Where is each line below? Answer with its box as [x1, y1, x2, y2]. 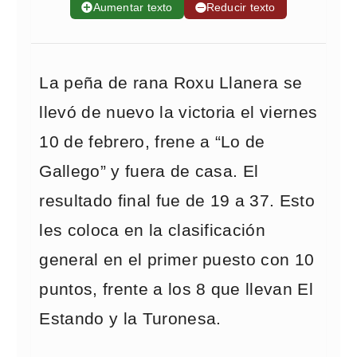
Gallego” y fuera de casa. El [39, 162, 259, 181]
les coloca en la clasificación [39, 221, 266, 240]
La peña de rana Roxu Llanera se [39, 73, 303, 92]
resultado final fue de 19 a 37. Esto [39, 191, 315, 210]
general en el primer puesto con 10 [39, 250, 315, 269]
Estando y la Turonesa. [39, 309, 222, 328]
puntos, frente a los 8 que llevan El [39, 280, 313, 299]
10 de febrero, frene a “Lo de [39, 132, 265, 151]
